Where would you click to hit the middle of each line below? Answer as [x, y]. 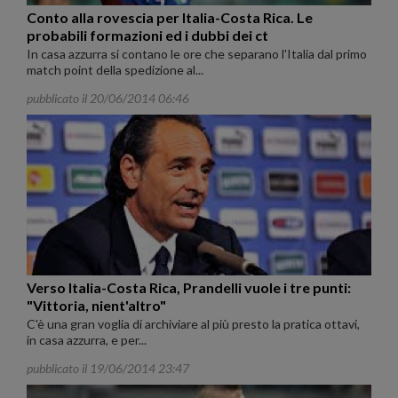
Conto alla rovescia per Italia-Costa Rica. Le [170, 17]
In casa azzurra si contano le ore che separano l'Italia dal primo [197, 53]
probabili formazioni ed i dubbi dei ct [147, 35]
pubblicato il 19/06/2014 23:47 [108, 368]
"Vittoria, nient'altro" [96, 305]
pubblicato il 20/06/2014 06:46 [108, 98]
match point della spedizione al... [115, 69]
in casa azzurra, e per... [87, 339]
